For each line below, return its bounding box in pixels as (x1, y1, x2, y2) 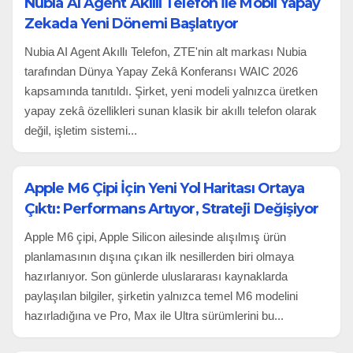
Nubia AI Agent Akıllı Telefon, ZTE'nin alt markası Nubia (24, 44, 307, 58)
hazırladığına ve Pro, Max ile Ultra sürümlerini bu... (24, 308, 284, 322)
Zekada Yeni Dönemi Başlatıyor (24, 14, 238, 32)
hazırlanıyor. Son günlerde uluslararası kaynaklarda (24, 269, 288, 283)
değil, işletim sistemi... (24, 123, 137, 137)
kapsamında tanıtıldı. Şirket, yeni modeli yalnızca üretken (24, 84, 318, 98)
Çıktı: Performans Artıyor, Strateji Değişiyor (24, 199, 319, 217)
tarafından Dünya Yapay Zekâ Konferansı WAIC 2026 (24, 64, 298, 78)
